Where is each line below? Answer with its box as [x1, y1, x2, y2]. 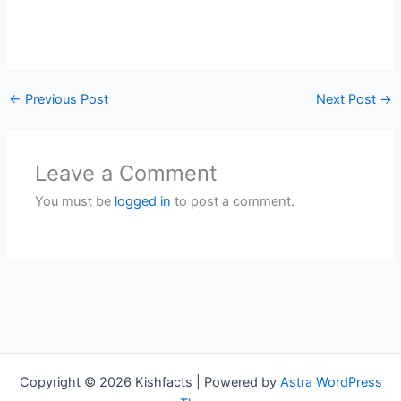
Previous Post [21, 91, 108, 108]
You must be [35, 193, 115, 210]
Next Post [316, 91, 380, 108]
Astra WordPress [279, 374, 382, 391]
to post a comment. [171, 193, 295, 210]
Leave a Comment [35, 160, 218, 187]
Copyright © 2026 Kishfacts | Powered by [19, 374, 280, 391]
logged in [115, 193, 172, 210]
